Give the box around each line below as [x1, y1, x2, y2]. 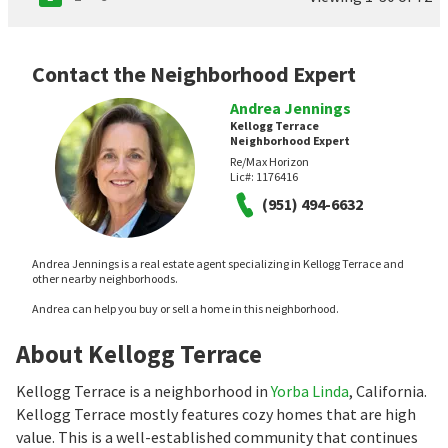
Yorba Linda [271, 380, 349, 401]
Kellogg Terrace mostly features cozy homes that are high [16, 403, 416, 424]
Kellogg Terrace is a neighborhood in [16, 380, 271, 401]
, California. [349, 380, 427, 401]
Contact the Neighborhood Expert [32, 59, 356, 88]
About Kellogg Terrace [16, 337, 262, 370]
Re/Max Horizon [230, 153, 309, 169]
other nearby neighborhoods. [32, 270, 178, 286]
